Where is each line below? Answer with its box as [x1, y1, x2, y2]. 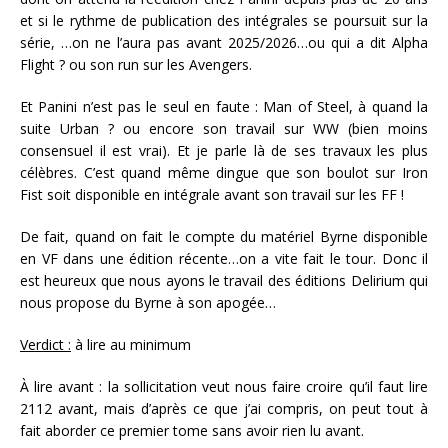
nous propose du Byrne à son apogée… [20, 293, 276, 313]
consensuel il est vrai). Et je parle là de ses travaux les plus [20, 141, 428, 161]
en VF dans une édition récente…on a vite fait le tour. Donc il [20, 249, 428, 269]
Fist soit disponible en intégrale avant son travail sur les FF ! [20, 185, 404, 205]
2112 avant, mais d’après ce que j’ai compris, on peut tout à [20, 399, 428, 419]
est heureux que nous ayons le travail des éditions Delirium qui [20, 271, 428, 291]
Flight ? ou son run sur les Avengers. [20, 55, 256, 75]
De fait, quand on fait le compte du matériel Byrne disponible [20, 227, 428, 247]
